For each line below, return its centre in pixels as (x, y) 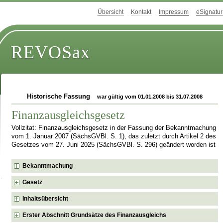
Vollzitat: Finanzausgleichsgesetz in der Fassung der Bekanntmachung (114, 128)
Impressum (174, 12)
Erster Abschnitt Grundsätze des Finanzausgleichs (95, 215)
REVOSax (51, 53)
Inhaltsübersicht (46, 198)
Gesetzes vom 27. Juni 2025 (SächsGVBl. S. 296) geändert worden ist (114, 145)
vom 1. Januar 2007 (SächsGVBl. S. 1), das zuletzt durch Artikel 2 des (114, 136)
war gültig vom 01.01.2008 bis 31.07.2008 (150, 97)
